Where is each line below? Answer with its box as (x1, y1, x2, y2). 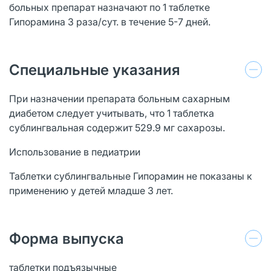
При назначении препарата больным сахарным (9, 92, 230, 105)
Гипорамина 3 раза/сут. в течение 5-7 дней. (9, 15, 211, 28)
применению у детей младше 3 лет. (9, 184, 173, 197)
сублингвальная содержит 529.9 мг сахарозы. (9, 121, 225, 134)
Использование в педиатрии (9, 145, 140, 158)
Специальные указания (9, 60, 180, 79)
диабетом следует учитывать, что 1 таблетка (9, 106, 214, 119)
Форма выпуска (9, 229, 124, 247)
